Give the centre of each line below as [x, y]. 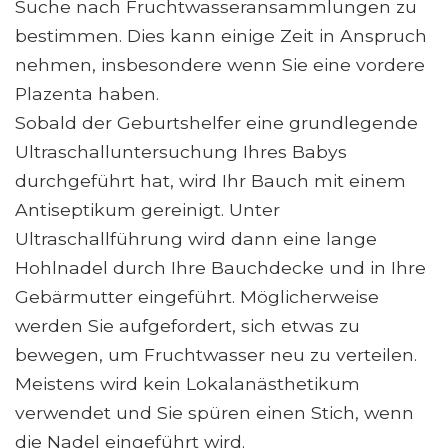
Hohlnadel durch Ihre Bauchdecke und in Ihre [220, 267]
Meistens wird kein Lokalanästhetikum [187, 383]
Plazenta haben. [87, 93]
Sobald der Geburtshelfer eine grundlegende [216, 122]
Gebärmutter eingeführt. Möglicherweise [197, 296]
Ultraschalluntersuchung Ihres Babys [181, 151]
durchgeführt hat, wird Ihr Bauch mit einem [210, 180]
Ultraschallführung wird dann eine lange [196, 238]
